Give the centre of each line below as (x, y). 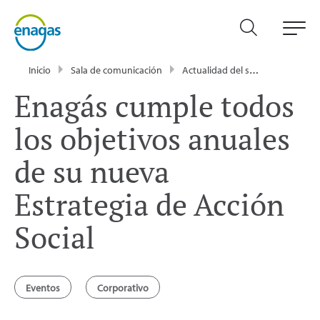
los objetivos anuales (152, 138)
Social (55, 237)
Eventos (43, 287)
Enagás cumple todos (154, 105)
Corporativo (123, 287)
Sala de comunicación (116, 70)
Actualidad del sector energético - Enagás (216, 70)
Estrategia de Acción (149, 204)
